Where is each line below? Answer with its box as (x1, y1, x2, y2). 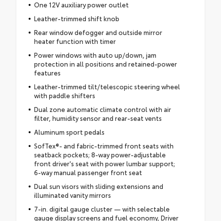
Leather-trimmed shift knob (34, 14, 119, 23)
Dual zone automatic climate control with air (34, 105, 171, 114)
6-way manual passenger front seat (34, 168, 142, 177)
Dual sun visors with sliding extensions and (34, 182, 163, 191)
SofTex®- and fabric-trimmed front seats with (34, 141, 174, 150)
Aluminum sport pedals (34, 127, 105, 137)
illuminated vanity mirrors (34, 190, 111, 200)
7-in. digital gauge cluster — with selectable (34, 204, 170, 214)
